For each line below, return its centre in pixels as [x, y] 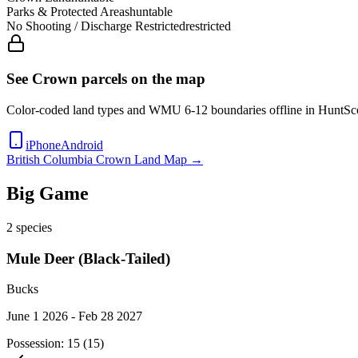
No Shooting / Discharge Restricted [96, 26]
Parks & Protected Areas [68, 11]
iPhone [43, 145]
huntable [151, 11]
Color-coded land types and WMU [95, 110]
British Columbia [50, 160]
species [32, 227]
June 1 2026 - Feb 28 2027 [74, 316]
